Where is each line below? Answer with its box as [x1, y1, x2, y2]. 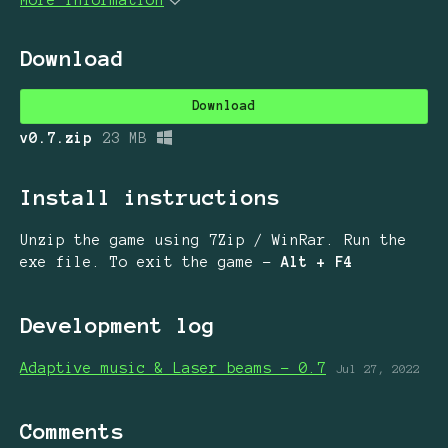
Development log [20, 312, 215, 337]
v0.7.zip [20, 130, 92, 147]
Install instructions [20, 185, 280, 210]
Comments [20, 418, 124, 443]
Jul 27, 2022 [336, 363, 420, 376]
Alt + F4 [281, 253, 353, 270]
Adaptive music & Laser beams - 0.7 [20, 359, 326, 376]
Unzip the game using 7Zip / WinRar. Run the [20, 231, 407, 248]
